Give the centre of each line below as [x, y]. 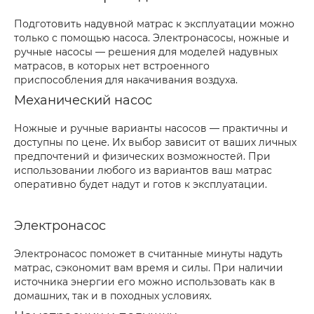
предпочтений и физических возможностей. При [142, 156]
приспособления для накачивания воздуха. [126, 80]
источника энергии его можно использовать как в [145, 282]
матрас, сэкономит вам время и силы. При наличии [149, 268]
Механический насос [83, 100]
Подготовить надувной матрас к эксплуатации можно [154, 24]
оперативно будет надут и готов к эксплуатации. [141, 184]
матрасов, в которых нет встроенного [112, 66]
